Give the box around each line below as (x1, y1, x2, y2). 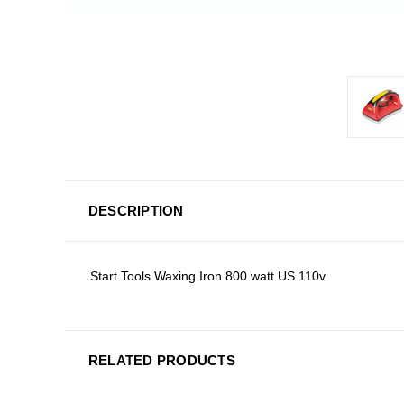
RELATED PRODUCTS (87, 352, 235, 368)
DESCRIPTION (87, 202, 184, 218)
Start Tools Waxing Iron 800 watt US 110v (90, 268, 329, 283)
